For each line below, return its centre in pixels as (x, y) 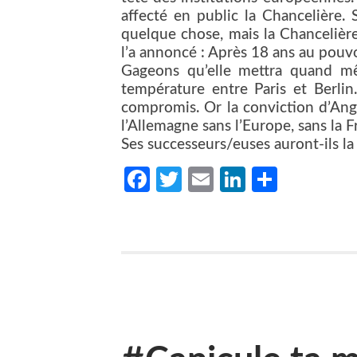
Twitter (222, 180)
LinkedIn (293, 180)
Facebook (203, 180)
